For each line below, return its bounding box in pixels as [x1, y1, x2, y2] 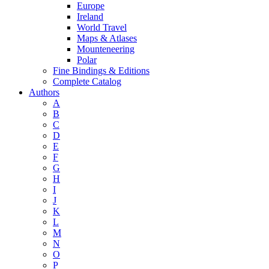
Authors [29, 86, 59, 97]
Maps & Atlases [77, 32, 137, 43]
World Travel [77, 22, 127, 32]
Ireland [77, 11, 103, 22]
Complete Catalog [53, 76, 121, 86]
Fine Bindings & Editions [53, 65, 150, 76]
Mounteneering [77, 43, 134, 54]
